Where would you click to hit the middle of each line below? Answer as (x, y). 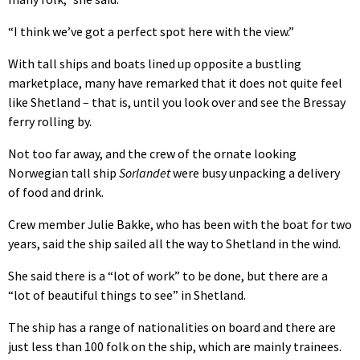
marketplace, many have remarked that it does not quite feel (175, 83)
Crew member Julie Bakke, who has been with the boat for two (180, 225)
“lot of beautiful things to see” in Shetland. (127, 295)
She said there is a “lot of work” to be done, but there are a (168, 276)
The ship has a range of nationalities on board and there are (172, 327)
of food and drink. (56, 192)
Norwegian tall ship (63, 173)
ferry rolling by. (50, 122)
